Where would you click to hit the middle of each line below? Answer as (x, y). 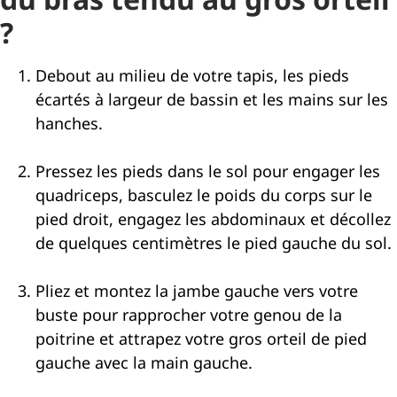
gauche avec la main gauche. (144, 363)
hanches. (69, 124)
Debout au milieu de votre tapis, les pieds (192, 76)
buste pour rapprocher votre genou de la (189, 315)
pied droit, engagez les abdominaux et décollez (213, 219)
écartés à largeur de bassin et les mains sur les (212, 100)
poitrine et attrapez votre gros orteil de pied (201, 339)
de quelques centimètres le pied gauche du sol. (214, 243)
